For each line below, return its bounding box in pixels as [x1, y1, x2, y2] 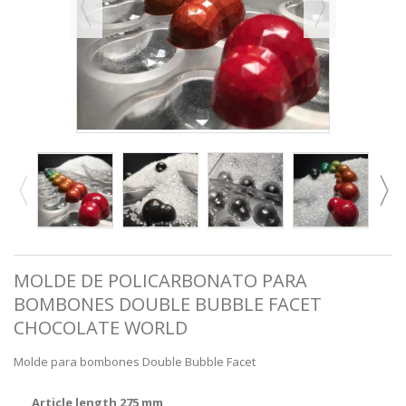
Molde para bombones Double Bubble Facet [14, 353, 256, 370]
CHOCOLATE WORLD [14, 315, 188, 340]
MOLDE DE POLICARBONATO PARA [14, 268, 307, 293]
